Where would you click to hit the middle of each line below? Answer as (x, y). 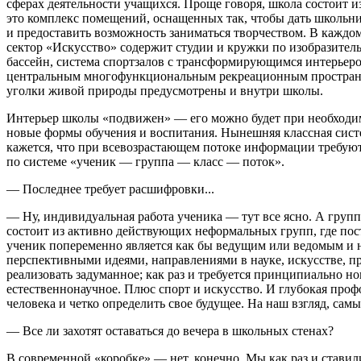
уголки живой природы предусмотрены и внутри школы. (165, 90)
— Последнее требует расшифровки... (110, 189)
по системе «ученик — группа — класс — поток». (145, 161)
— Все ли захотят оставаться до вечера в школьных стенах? (170, 330)
